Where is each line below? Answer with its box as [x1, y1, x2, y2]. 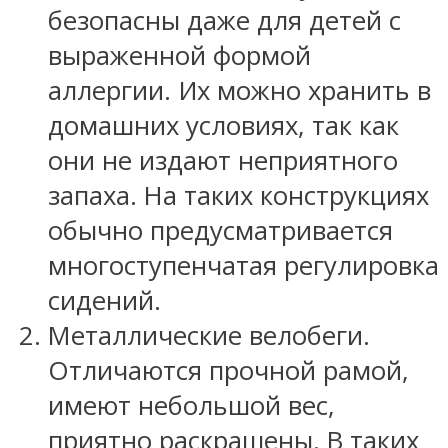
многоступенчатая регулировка [48, 247, 439, 283]
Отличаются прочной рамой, [48, 352, 409, 388]
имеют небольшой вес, [48, 387, 335, 423]
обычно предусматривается [48, 212, 393, 248]
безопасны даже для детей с [48, 2, 401, 38]
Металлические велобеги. [48, 317, 370, 353]
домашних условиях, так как [48, 107, 399, 143]
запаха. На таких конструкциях [48, 177, 429, 213]
